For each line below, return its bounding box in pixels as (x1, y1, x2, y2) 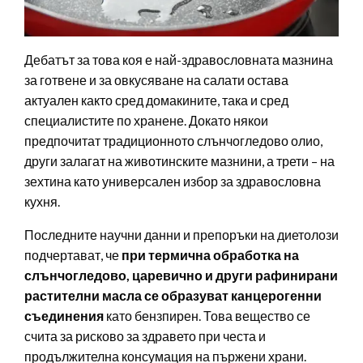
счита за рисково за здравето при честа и (24, 328, 266, 344)
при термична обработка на (122, 247, 299, 263)
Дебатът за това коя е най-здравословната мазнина (24, 52, 333, 68)
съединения (24, 308, 104, 324)
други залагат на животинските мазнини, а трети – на (24, 153, 335, 169)
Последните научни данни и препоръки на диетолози (24, 227, 339, 243)
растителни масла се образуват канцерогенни (24, 288, 322, 304)
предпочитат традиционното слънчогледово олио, (24, 133, 322, 149)
